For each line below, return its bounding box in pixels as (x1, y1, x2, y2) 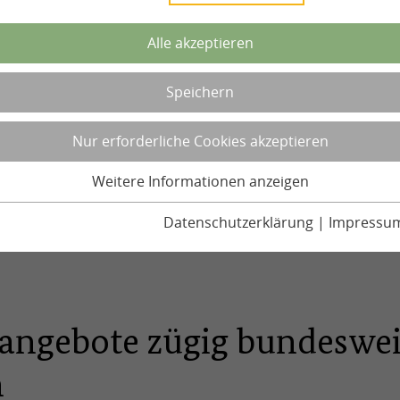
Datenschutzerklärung (163, 212, 313, 232)
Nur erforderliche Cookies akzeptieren (71, 131, 329, 151)
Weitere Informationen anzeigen (91, 171, 309, 191)
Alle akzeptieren (146, 33, 254, 53)
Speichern (166, 82, 234, 102)
